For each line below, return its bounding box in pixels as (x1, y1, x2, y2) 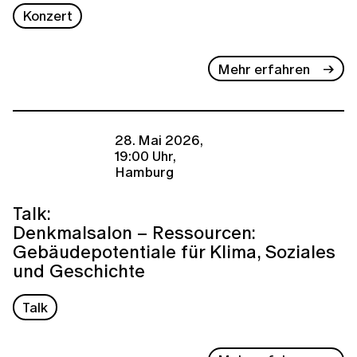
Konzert (22, 6, 73, 26)
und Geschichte (13, 257, 145, 284)
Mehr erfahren (218, 58, 311, 79)
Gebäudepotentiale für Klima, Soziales (13, 238, 335, 265)
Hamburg (115, 161, 174, 182)
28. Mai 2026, (115, 129, 203, 150)
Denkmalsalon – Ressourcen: (13, 219, 256, 246)
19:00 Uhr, (115, 145, 176, 166)
